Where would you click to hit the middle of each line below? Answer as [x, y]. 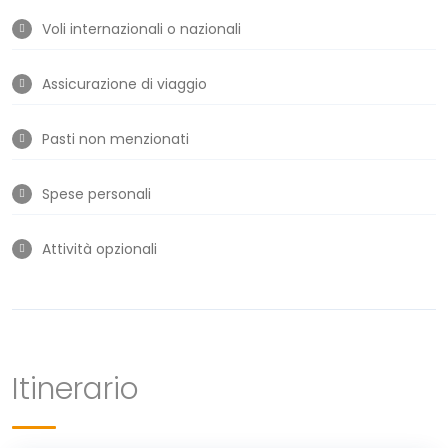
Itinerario [75, 388]
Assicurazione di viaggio [124, 83]
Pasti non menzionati [115, 138]
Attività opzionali [99, 248]
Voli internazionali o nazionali [141, 28]
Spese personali [96, 193]
